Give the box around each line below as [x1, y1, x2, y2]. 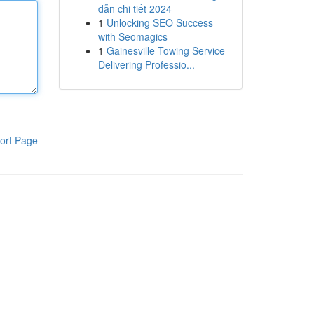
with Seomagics [97, 29, 168, 43]
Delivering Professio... [97, 57, 195, 71]
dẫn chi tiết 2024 [97, 1, 172, 15]
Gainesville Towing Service [106, 43, 225, 57]
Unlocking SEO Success [106, 15, 213, 29]
